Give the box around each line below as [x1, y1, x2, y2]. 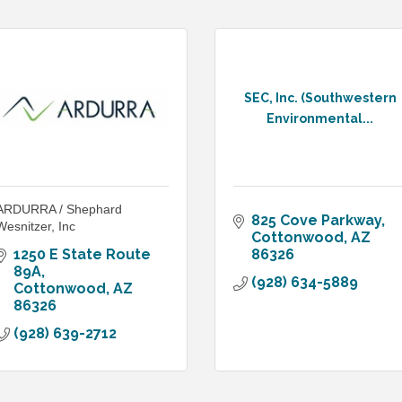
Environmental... [267, 110, 373, 126]
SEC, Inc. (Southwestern [243, 90, 397, 105]
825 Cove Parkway [251, 212, 381, 230]
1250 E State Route [13, 246, 151, 264]
